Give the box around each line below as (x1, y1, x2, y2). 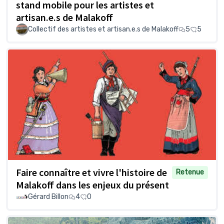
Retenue (176, 168, 204, 177)
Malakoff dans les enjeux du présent (16, 178, 169, 191)
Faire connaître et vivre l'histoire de (16, 166, 167, 179)
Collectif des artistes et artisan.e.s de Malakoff (28, 24, 178, 33)
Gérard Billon (28, 192, 68, 201)
